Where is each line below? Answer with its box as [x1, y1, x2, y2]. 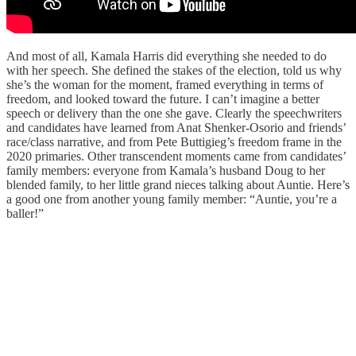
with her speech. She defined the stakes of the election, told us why [6, 64, 342, 78]
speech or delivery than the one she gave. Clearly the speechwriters [6, 106, 342, 121]
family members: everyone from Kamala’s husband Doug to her [6, 164, 325, 178]
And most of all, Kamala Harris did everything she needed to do [6, 49, 327, 64]
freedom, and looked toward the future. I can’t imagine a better [6, 92, 319, 106]
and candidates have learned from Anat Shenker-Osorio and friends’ [6, 121, 346, 135]
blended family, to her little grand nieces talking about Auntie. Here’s [6, 178, 350, 192]
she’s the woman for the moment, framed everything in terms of [6, 78, 323, 92]
